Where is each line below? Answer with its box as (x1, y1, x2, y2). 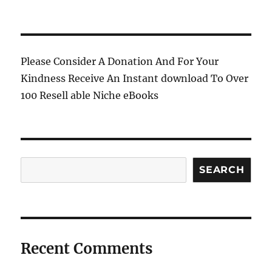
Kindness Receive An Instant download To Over (21, 72, 249, 85)
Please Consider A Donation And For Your (21, 55, 219, 68)
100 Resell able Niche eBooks (21, 89, 159, 102)
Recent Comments (21, 239, 153, 259)
